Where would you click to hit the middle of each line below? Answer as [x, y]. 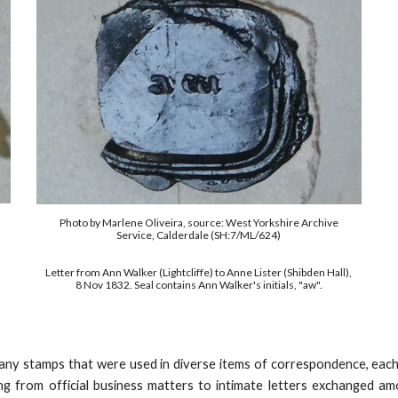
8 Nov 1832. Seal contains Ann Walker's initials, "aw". [199, 284]
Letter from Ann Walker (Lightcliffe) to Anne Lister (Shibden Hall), [199, 272]
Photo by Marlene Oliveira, [123, 222]
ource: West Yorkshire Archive [265, 222]
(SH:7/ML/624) [246, 235]
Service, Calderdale [164, 235]
